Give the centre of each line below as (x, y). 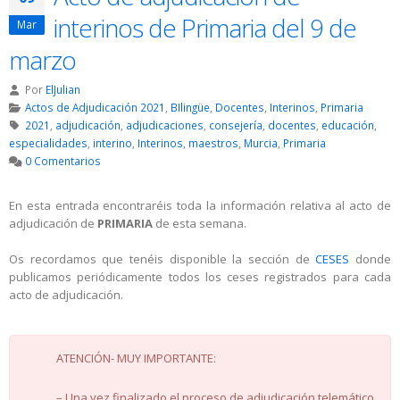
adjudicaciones (164, 125)
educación (347, 125)
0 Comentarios (62, 161)
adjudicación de (53, 224)
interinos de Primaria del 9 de (205, 28)
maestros (213, 143)
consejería (235, 125)
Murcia (261, 143)
